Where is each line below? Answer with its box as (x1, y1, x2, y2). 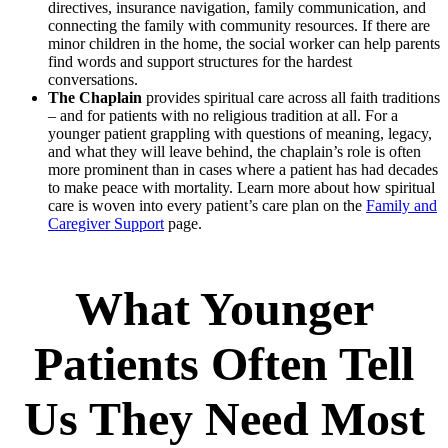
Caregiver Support (48, 214, 164, 232)
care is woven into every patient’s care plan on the (48, 196, 366, 214)
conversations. (48, 70, 138, 88)
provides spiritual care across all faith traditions (142, 88, 440, 106)
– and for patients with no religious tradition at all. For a (48, 106, 398, 124)
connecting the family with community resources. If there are (48, 16, 430, 34)
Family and (366, 196, 437, 214)
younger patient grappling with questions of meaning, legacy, (48, 124, 432, 142)
